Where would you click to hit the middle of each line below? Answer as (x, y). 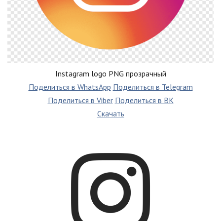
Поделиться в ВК (144, 100)
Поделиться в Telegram (153, 87)
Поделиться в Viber (80, 100)
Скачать (110, 114)
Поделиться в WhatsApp (70, 87)
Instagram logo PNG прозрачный (110, 74)
